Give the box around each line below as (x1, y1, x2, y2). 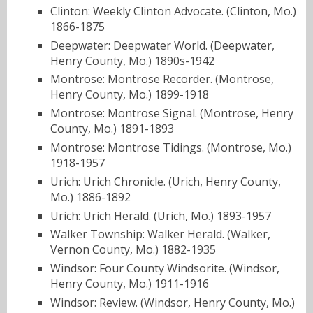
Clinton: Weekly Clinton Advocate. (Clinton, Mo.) (50, 3, 296, 19)
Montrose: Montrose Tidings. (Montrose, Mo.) (50, 139, 291, 155)
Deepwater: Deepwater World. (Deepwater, (50, 37, 275, 53)
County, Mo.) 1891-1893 (50, 121, 174, 137)
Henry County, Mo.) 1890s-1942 (50, 52, 214, 68)
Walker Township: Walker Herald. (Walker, (50, 226, 270, 242)
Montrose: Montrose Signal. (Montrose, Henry (50, 105, 293, 122)
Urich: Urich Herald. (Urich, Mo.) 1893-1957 (50, 208, 271, 224)
